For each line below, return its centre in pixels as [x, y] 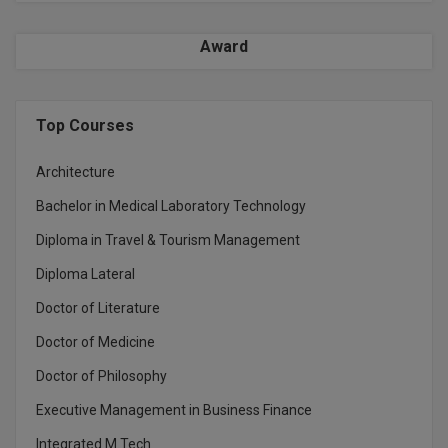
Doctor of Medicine [95, 341]
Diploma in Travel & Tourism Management [168, 239]
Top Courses [85, 125]
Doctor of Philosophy [101, 375]
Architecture [75, 171]
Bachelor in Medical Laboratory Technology [171, 205]
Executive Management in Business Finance [174, 409]
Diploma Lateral [85, 273]
